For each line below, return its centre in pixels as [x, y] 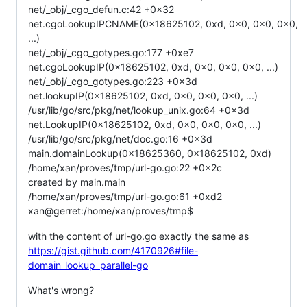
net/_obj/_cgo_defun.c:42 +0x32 [101, 9]
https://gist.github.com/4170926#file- [113, 250]
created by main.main [77, 182]
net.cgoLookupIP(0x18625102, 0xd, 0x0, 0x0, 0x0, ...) [153, 67]
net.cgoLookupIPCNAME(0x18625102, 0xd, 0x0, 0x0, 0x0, [163, 24]
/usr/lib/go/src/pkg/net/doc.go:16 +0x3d [120, 139]
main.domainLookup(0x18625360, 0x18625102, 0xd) [150, 153]
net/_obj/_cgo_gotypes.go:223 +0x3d [113, 81]
